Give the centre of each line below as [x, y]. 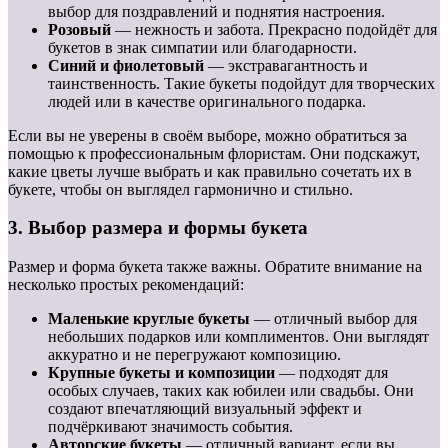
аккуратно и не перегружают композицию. [194, 355]
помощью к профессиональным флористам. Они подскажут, [214, 153]
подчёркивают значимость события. [170, 427]
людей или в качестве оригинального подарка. [207, 101]
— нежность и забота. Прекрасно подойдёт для [274, 29]
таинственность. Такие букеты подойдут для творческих [241, 83]
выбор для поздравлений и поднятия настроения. [216, 11]
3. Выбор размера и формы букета [158, 228]
